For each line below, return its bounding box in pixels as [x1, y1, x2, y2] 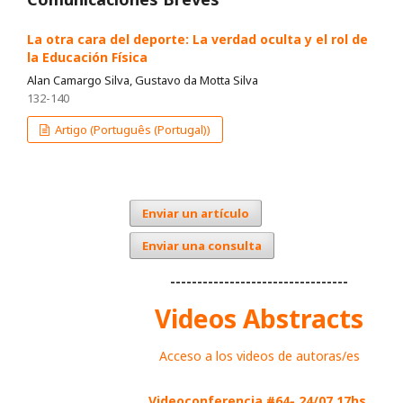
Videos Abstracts [155, 300, 363, 336]
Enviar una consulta [142, 237, 262, 255]
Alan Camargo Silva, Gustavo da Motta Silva [27, 72, 258, 89]
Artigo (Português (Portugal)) [52, 121, 211, 139]
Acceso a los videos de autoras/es [158, 346, 360, 364]
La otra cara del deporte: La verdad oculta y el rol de [27, 31, 368, 49]
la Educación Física [27, 49, 148, 67]
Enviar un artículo [142, 205, 249, 222]
